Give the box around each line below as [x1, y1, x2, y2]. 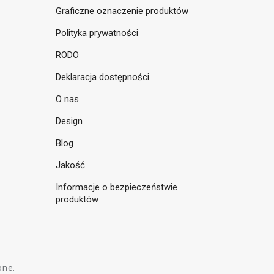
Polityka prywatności [56, 28, 138, 39]
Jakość [56, 160, 85, 171]
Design [56, 116, 83, 127]
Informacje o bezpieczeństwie [56, 182, 177, 193]
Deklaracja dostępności [56, 72, 149, 83]
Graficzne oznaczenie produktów [56, 6, 188, 17]
